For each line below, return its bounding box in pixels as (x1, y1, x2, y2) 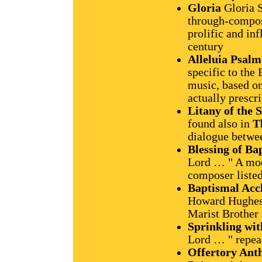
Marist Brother (188, 207, 258, 220)
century (188, 40, 223, 53)
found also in (188, 117, 253, 130)
